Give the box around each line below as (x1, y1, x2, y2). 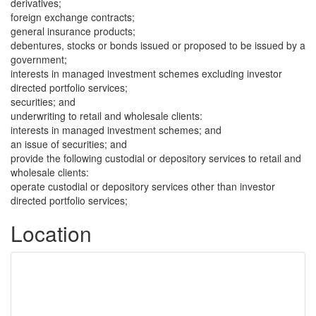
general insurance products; (11, 24, 135, 38)
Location (11, 218, 92, 248)
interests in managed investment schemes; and (11, 123, 221, 137)
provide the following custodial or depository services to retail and (11, 151, 301, 165)
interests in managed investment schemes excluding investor (11, 66, 282, 80)
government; (11, 52, 67, 66)
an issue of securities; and (11, 137, 127, 151)
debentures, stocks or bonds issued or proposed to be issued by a (11, 38, 305, 52)
